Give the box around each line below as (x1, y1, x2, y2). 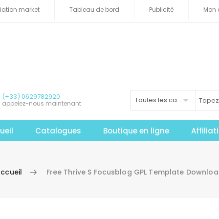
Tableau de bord (69, 5, 119, 14)
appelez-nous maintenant (2, 99, 81, 108)
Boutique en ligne (103, 125, 170, 136)
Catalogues (35, 125, 82, 136)
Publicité (149, 5, 174, 14)
